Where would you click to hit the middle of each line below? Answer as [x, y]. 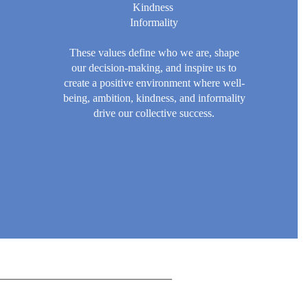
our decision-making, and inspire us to [154, 67]
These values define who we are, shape [154, 52]
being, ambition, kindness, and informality [154, 98]
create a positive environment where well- [154, 82]
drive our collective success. [154, 113]
